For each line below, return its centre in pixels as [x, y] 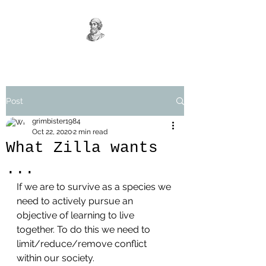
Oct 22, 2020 [52, 132]
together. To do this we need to [85, 229]
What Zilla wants [82, 148]
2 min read [90, 132]
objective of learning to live [77, 215]
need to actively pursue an [76, 201]
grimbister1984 [56, 121]
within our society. [56, 258]
